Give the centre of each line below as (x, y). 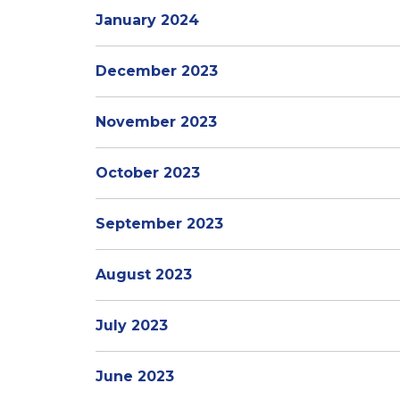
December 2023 (157, 71)
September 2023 (159, 224)
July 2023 (132, 325)
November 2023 (156, 122)
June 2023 (135, 376)
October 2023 (148, 173)
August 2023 (144, 275)
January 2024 (147, 20)
